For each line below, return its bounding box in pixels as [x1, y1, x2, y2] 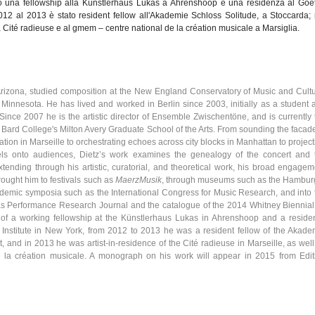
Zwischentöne [193, 112, 247, 122]
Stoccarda [270, 11, 309, 20]
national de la [129, 23, 186, 33]
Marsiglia [262, 23, 297, 33]
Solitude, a [221, 11, 271, 20]
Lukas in [172, 213, 212, 223]
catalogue [162, 200, 200, 210]
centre [105, 23, 129, 33]
